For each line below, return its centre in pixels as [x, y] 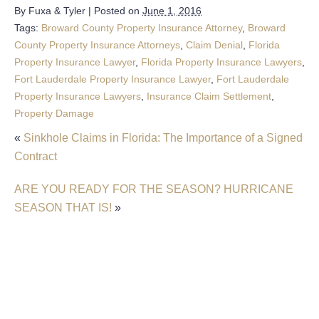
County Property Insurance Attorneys [97, 45]
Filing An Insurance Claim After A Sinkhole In [158, 311]
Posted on [118, 11]
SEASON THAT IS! [63, 208]
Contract [36, 157]
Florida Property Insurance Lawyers [221, 62]
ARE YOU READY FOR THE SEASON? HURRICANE [154, 189]
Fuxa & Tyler [57, 11]
